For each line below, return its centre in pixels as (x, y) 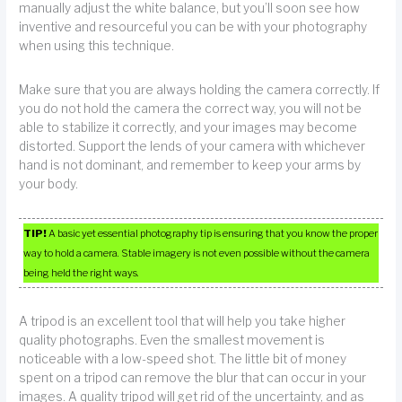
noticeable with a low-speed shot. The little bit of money (183, 359)
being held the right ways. (82, 273)
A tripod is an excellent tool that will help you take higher (183, 322)
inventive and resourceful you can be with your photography (193, 27)
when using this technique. (97, 46)
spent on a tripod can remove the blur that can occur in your (193, 378)
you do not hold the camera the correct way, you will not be (191, 108)
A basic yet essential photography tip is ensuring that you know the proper (213, 234)
